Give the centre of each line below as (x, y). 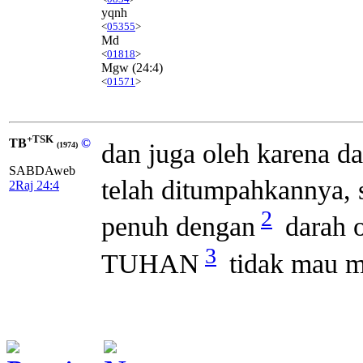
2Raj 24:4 (34, 186)
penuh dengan (178, 227)
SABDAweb (42, 171)
